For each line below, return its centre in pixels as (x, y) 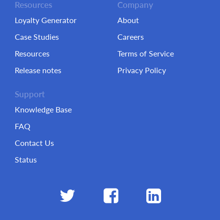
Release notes (38, 70)
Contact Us (34, 143)
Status (26, 160)
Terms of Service (146, 54)
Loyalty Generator (46, 20)
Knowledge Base (43, 110)
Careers (131, 37)
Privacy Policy (142, 70)
